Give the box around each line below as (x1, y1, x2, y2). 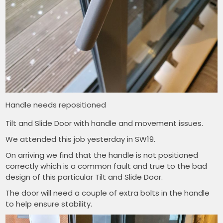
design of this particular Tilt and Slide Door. (5, 171, 163, 182)
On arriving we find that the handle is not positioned (5, 149, 199, 160)
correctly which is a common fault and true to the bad (5, 160, 208, 171)
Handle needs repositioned (5, 99, 107, 110)
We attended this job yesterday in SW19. (5, 133, 156, 144)
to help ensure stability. (5, 198, 93, 209)
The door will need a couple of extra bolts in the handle (5, 187, 210, 198)
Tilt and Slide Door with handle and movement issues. (5, 117, 204, 128)
